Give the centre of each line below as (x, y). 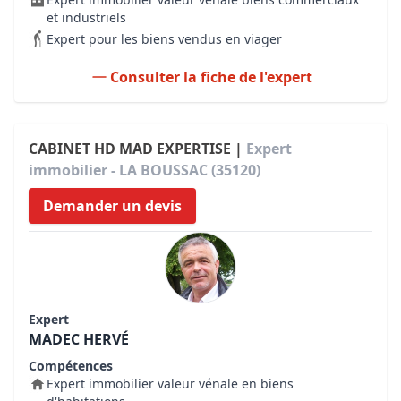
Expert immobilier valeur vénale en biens (170, 384)
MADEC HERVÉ (79, 339)
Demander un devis (112, 206)
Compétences (71, 366)
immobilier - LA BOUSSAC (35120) (145, 170)
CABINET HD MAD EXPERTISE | (137, 149)
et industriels (86, 17)
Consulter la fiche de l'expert (211, 77)
